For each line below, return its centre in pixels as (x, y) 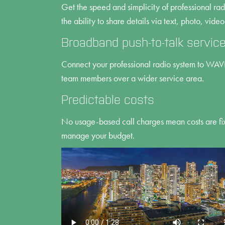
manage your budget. (98, 135)
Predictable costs (108, 100)
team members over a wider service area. (133, 78)
